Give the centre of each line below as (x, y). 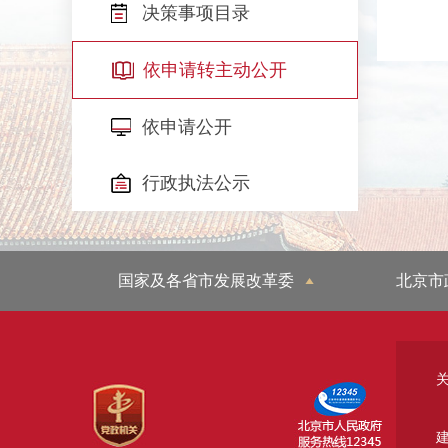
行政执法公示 (196, 183)
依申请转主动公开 (215, 70)
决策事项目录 (196, 13)
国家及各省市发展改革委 (206, 280)
